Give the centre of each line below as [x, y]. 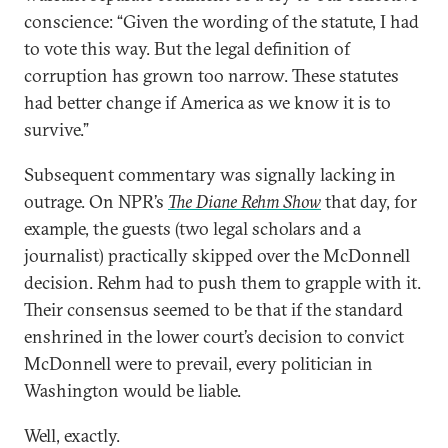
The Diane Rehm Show [244, 201]
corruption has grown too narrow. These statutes [211, 75]
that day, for [369, 201]
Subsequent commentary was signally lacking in [210, 174]
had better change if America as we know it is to [207, 102]
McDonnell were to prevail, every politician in [198, 363]
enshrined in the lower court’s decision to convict [214, 336]
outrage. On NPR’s [96, 201]
